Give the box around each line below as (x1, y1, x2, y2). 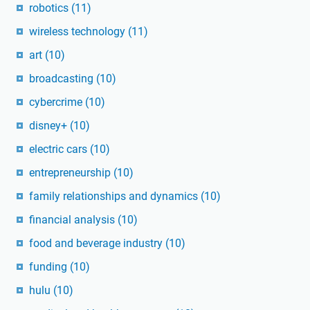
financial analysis (29, 213, 118, 227)
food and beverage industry (29, 237, 165, 250)
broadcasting (29, 72, 96, 86)
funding (29, 260, 70, 274)
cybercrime (29, 95, 85, 109)
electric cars (29, 143, 90, 156)
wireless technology (29, 25, 128, 39)
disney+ (29, 119, 70, 133)
